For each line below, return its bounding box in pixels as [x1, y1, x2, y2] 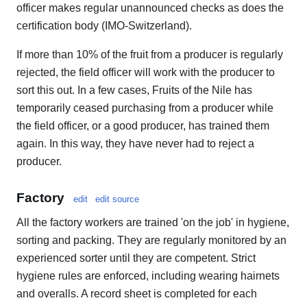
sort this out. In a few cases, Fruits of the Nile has [16, 84, 252, 96]
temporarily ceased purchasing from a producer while [16, 101, 273, 114]
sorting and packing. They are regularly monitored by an [16, 234, 286, 247]
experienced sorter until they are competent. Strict [16, 252, 256, 265]
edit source [95, 194, 139, 205]
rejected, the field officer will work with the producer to [16, 66, 275, 78]
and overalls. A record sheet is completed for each [16, 288, 257, 300]
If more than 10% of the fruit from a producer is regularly [16, 48, 283, 60]
